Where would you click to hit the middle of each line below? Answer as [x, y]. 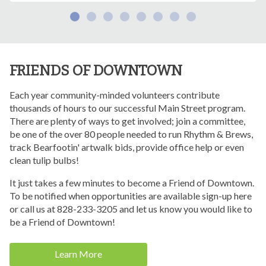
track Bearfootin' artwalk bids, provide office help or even [127, 147]
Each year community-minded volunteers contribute [115, 95]
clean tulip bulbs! [44, 160]
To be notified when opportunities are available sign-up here [131, 196]
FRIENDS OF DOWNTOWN [96, 71]
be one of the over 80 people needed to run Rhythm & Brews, [131, 134]
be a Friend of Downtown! [62, 222]
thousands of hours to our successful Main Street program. [127, 108]
